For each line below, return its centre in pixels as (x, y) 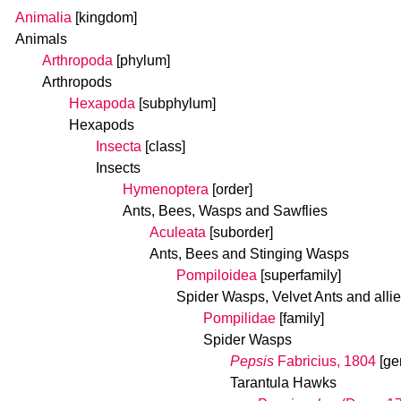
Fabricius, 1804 (325, 361)
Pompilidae (239, 318)
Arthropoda (77, 60)
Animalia (43, 17)
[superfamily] (301, 275)
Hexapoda (102, 103)
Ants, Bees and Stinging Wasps (249, 254)
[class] (165, 146)
